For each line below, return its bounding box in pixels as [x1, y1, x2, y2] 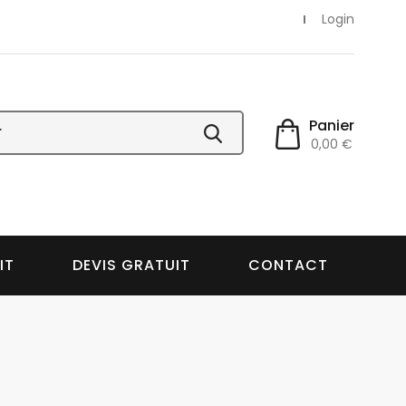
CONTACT [248, 254, 328, 275]
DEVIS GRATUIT [72, 254, 190, 275]
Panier [309, 114, 354, 136]
